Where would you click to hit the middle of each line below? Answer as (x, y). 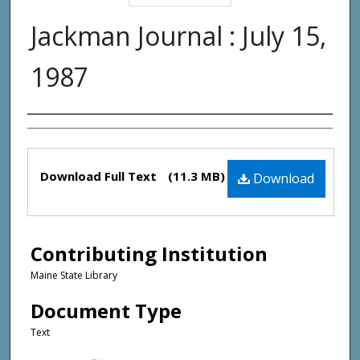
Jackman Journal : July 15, (178, 35)
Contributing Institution (149, 254)
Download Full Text (100, 176)
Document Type (106, 310)
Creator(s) (72, 131)
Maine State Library (74, 276)
